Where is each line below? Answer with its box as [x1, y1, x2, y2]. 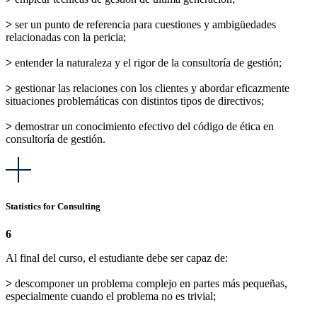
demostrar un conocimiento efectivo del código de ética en [12, 120, 274, 132]
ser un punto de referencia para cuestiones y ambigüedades [12, 18, 276, 30]
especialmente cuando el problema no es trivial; [6, 289, 216, 302]
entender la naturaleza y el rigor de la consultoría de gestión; [12, 56, 282, 69]
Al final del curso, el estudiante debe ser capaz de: [6, 251, 228, 264]
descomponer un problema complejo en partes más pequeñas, [12, 277, 287, 289]
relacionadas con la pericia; [6, 30, 126, 43]
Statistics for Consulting [6, 200, 100, 212]
